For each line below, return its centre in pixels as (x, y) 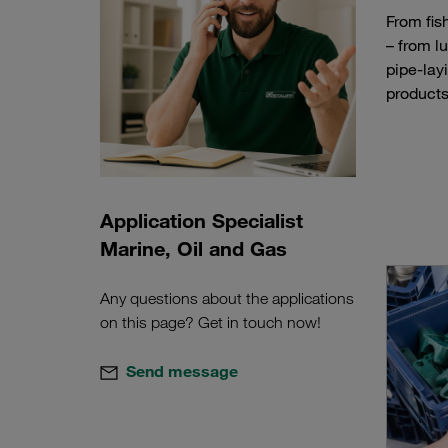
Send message (182, 371)
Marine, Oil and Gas (193, 249)
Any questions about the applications (227, 299)
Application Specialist (201, 221)
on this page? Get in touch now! (210, 323)
